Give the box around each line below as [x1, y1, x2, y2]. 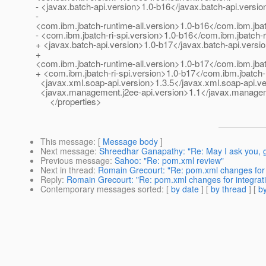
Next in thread [40, 164, 93, 176]
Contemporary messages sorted [40, 183, 161, 195]
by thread [211, 183, 246, 195]
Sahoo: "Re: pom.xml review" [115, 154, 224, 167]
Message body [103, 135, 158, 148]
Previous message [40, 154, 110, 167]
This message [40, 135, 93, 148]
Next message [40, 145, 94, 157]
